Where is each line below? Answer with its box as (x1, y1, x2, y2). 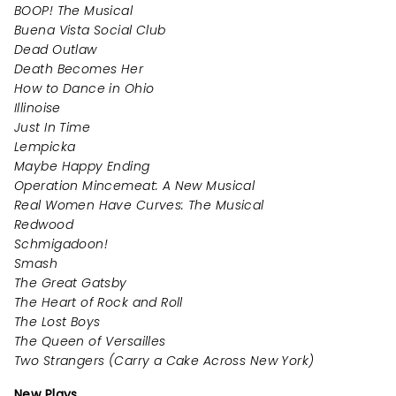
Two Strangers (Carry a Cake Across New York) (14, 352, 315, 370)
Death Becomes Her (14, 60, 144, 79)
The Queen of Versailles (14, 332, 166, 351)
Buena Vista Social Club (14, 21, 166, 40)
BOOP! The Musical (14, 2, 133, 20)
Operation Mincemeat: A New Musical (14, 177, 255, 195)
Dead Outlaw (14, 41, 97, 59)
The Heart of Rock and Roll (14, 293, 183, 312)
